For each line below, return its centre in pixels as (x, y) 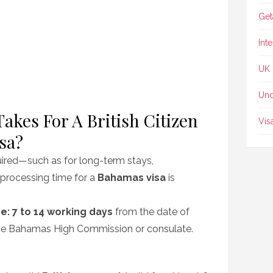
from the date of (151, 212)
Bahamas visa (132, 178)
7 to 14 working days (62, 212)
